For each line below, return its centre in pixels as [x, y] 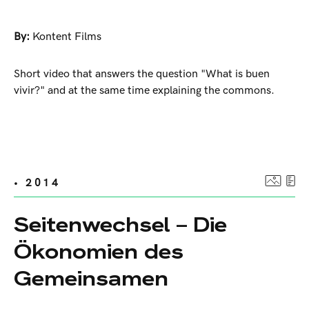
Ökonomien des [99, 252]
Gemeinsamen [91, 279]
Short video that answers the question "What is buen [142, 74]
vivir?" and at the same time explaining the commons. [144, 91]
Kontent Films [67, 37]
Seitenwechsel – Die [120, 225]
